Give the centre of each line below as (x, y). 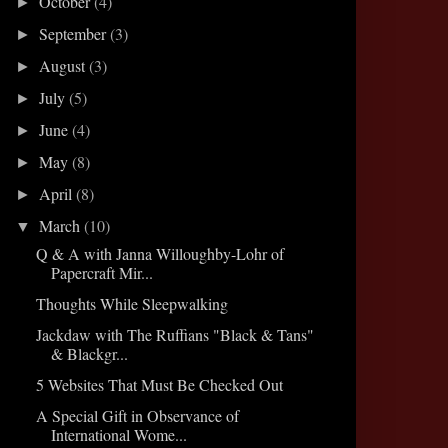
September (75, 33)
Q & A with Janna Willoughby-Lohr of (159, 253)
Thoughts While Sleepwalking (131, 303)
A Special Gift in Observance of (137, 415)
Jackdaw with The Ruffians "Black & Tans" (174, 334)
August (64, 65)
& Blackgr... (89, 353)
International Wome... (118, 434)
